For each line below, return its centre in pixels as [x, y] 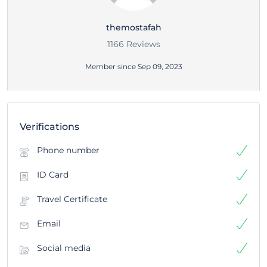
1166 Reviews [133, 44]
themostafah [133, 27]
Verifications [49, 127]
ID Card [53, 175]
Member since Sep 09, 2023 [133, 66]
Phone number [68, 150]
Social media [64, 248]
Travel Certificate [72, 199]
